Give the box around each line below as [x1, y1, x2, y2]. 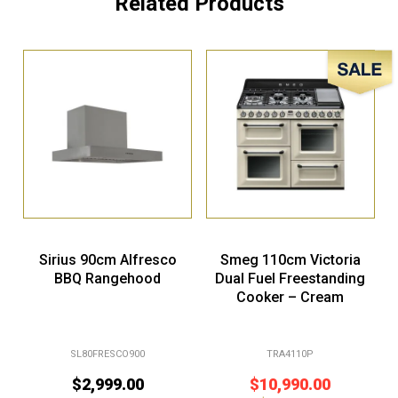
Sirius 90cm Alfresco [38, 251, 177, 268]
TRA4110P [267, 348, 314, 361]
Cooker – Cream [236, 288, 345, 306]
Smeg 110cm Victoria [219, 251, 361, 268]
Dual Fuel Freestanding [215, 269, 366, 287]
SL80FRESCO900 [70, 348, 146, 361]
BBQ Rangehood [54, 269, 162, 287]
